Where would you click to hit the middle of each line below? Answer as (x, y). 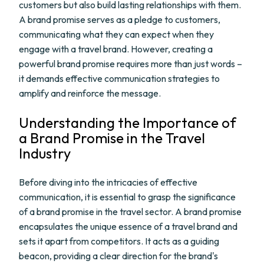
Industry (45, 153)
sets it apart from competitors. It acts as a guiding (119, 241)
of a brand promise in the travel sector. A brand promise (130, 212)
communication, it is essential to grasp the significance (127, 197)
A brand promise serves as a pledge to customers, (120, 19)
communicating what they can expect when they (116, 34)
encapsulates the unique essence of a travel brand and (128, 226)
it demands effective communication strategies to (119, 78)
